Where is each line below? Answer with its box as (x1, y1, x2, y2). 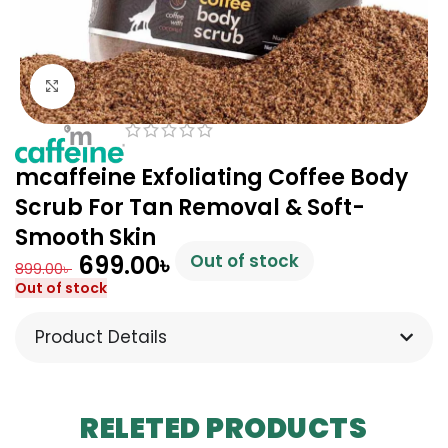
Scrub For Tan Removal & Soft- (15, 191, 365, 223)
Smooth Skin (15, 221, 156, 253)
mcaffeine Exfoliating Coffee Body (15, 161, 408, 193)
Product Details (35, 324, 167, 349)
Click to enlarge (74, 77, 182, 95)
